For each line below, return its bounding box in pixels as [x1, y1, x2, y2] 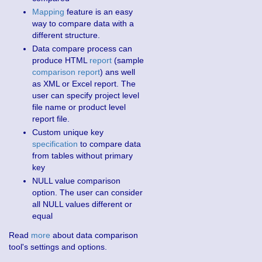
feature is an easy [64, 6, 133, 16]
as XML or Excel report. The [32, 78, 136, 88]
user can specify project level [32, 90, 139, 100]
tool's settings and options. [9, 242, 107, 251]
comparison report [32, 67, 100, 77]
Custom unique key [32, 127, 104, 137]
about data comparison [50, 230, 138, 240]
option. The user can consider [32, 187, 143, 197]
